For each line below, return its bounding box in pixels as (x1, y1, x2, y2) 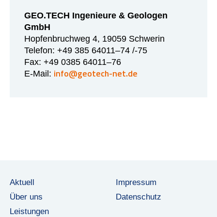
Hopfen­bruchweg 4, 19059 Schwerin (24, 34, 165, 44)
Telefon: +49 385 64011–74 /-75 (24, 46, 147, 56)
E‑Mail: (24, 69, 54, 79)
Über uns (10, 192, 43, 202)
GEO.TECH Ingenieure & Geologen (24, 11, 168, 21)
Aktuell (10, 178, 34, 187)
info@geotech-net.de (54, 67, 138, 80)
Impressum (116, 178, 156, 187)
